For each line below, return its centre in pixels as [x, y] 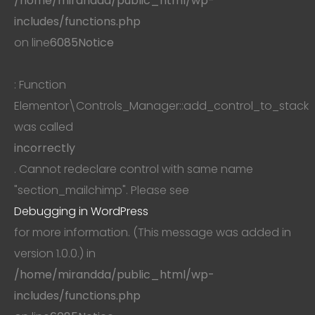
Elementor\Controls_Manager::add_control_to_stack [161, 105]
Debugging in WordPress [81, 211]
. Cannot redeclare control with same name [134, 169]
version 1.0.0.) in [55, 253]
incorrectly [45, 148]
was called [44, 127]
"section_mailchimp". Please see [102, 190]
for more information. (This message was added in [153, 232]
